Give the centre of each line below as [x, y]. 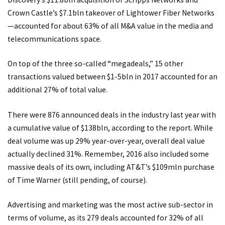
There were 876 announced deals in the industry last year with [112, 115]
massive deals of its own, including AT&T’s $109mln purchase [111, 167]
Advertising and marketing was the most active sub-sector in [110, 205]
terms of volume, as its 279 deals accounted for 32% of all [105, 218]
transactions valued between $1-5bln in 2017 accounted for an [113, 77]
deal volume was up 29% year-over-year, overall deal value [106, 141]
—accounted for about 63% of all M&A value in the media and [110, 26]
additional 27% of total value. [58, 90]
